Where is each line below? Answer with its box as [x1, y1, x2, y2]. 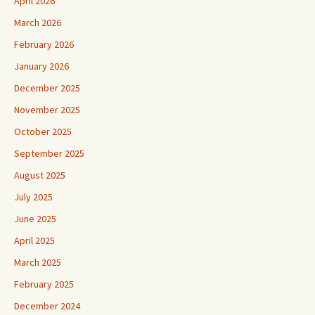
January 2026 [14, 60, 69, 72]
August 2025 [14, 169, 65, 181]
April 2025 [14, 234, 55, 247]
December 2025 [14, 82, 80, 94]
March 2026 [14, 16, 61, 29]
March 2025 [14, 256, 61, 269]
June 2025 [14, 212, 56, 225]
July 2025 [14, 191, 53, 203]
